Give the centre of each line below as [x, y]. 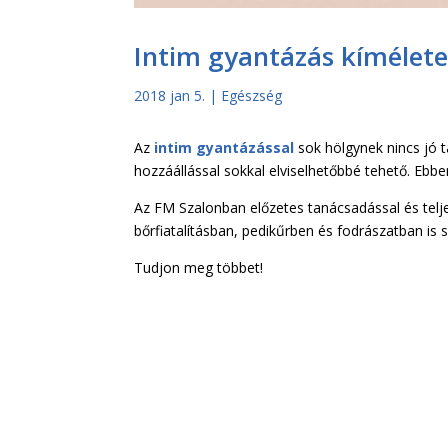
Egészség [252, 95]
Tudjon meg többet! [199, 268]
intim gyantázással [224, 148]
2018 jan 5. [170, 95]
